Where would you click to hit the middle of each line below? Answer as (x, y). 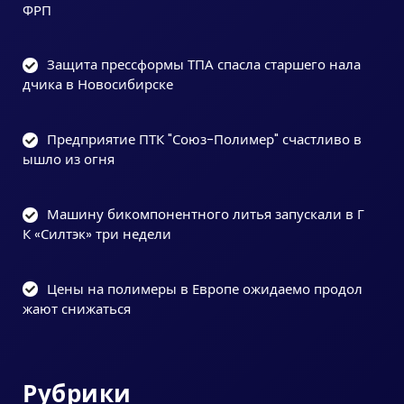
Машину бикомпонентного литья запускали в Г (206, 214)
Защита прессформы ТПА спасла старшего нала (204, 65)
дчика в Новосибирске (98, 85)
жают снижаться (77, 308)
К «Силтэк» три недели (97, 234)
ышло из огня (69, 159)
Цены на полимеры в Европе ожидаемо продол (205, 289)
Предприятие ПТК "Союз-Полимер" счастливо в (204, 139)
